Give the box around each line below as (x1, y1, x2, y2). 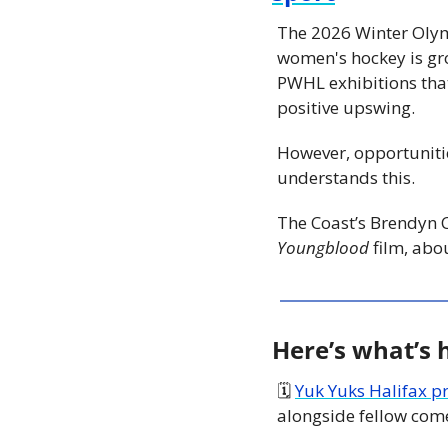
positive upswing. (277, 95, 415, 119)
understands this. (277, 165, 415, 189)
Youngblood (277, 235, 373, 259)
